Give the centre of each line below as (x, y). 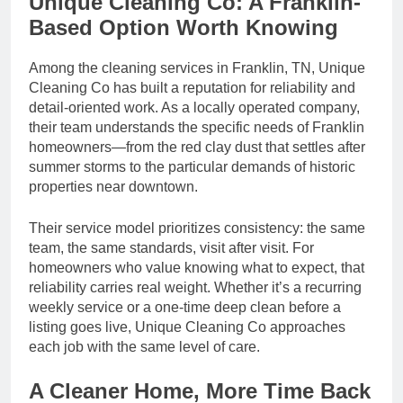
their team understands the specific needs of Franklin (197, 127)
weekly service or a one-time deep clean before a (185, 307)
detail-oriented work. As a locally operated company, (194, 107)
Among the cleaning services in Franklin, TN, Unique (197, 67)
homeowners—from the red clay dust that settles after (197, 147)
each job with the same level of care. (144, 346)
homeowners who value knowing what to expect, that (197, 267)
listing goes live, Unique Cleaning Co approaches (187, 327)
